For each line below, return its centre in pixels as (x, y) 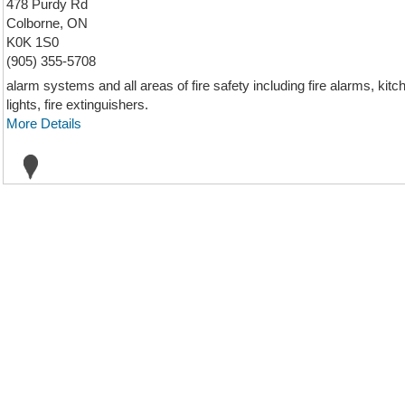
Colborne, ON (47, 23)
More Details (44, 123)
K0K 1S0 (33, 42)
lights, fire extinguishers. (77, 104)
